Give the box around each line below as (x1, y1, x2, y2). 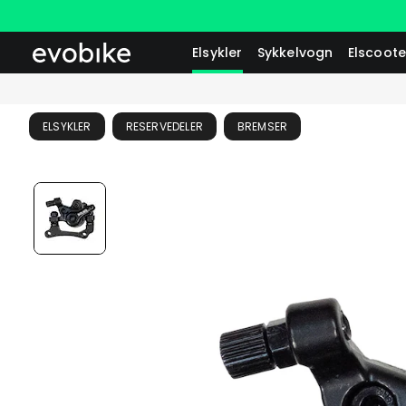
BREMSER (237, 119, 288, 134)
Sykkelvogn (256, 43, 333, 62)
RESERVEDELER (125, 119, 203, 134)
